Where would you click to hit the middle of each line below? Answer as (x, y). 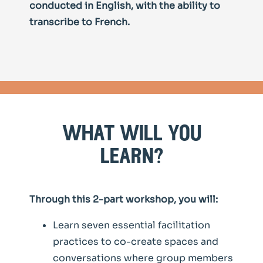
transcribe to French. (80, 22)
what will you (131, 135)
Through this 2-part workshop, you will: (125, 200)
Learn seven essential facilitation (131, 225)
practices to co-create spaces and (136, 242)
